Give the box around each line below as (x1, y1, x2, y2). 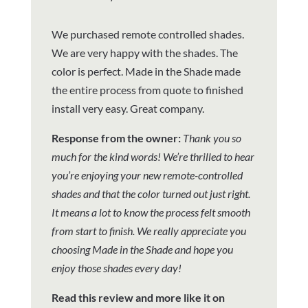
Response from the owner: (51, 131, 183, 144)
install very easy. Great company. (51, 101, 204, 115)
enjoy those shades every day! (51, 261, 181, 274)
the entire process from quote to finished (51, 82, 243, 96)
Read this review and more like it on (51, 290, 225, 304)
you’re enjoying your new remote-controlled (51, 168, 243, 181)
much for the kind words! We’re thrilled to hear (51, 149, 254, 163)
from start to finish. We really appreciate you (51, 223, 246, 237)
